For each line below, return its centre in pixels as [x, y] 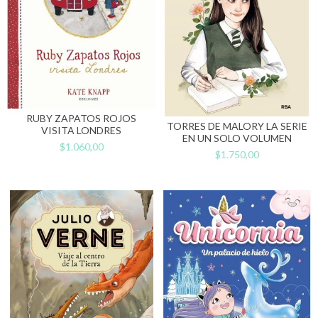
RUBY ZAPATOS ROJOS [81, 119]
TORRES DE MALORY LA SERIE [237, 126]
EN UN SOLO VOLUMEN [237, 138]
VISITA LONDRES [81, 131]
